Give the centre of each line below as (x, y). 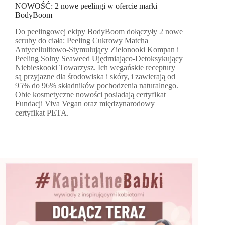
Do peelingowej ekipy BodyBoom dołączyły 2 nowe (99, 32)
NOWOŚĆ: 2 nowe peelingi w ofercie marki (86, 6)
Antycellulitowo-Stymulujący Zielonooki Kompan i (97, 50)
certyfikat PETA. (42, 113)
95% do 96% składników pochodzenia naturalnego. (97, 86)
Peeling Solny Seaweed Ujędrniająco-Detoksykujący (99, 59)
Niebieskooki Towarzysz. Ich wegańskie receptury (95, 68)
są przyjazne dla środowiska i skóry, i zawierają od (95, 77)
